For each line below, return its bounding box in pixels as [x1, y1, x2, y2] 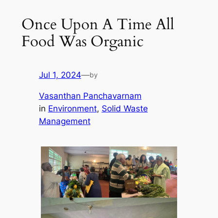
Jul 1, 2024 [38, 70, 81, 80]
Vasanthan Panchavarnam [38, 91, 142, 101]
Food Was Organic [21, 31, 144, 52]
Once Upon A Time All [21, 14, 174, 35]
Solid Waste [101, 103, 148, 113]
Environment [48, 103, 97, 113]
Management [38, 116, 91, 126]
